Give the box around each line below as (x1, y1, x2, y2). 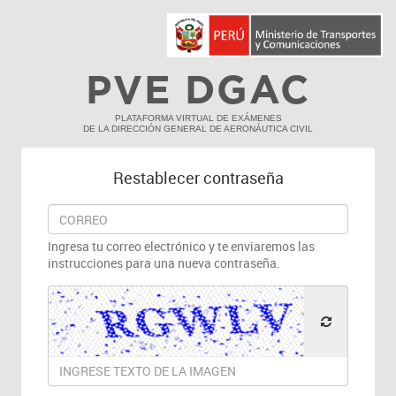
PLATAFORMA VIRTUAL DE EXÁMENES (114, 113, 282, 123)
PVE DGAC (86, 72, 310, 111)
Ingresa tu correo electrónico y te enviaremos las (48, 239, 315, 255)
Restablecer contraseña (112, 167, 284, 188)
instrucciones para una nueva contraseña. (48, 255, 280, 271)
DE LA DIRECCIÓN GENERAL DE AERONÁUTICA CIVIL (83, 124, 313, 133)
